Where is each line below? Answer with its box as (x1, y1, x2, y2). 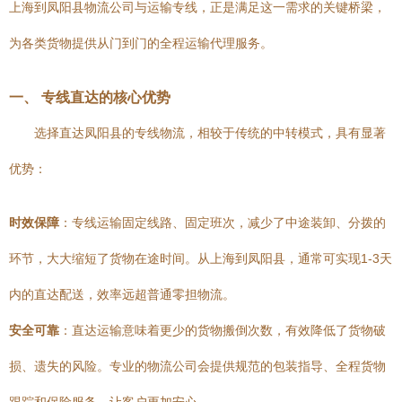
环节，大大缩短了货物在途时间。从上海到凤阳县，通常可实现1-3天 (9, 251, 392, 266)
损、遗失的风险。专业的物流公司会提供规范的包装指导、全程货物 (9, 359, 386, 373)
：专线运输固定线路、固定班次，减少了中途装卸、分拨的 (59, 215, 386, 230)
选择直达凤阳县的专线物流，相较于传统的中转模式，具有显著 (34, 126, 386, 140)
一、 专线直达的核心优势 (9, 89, 170, 105)
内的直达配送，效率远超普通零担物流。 (9, 287, 235, 301)
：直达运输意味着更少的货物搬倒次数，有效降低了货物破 (59, 323, 386, 337)
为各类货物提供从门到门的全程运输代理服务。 (9, 36, 273, 50)
